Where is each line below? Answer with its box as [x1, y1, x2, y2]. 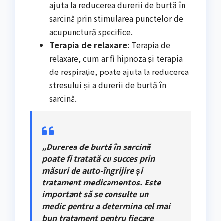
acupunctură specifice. [49, 25, 133, 37]
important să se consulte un [42, 187, 148, 200]
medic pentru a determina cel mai [42, 199, 170, 212]
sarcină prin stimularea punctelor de [49, 12, 183, 24]
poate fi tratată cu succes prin [42, 152, 155, 164]
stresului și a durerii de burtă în [49, 78, 166, 91]
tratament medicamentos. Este [42, 176, 161, 188]
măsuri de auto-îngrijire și [42, 164, 143, 176]
